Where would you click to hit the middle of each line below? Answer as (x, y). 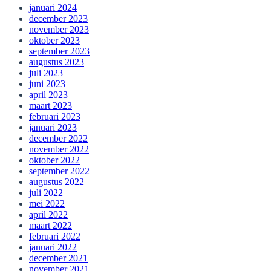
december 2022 (58, 139)
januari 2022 (53, 247)
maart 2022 (51, 226)
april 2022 (48, 215)
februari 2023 (55, 117)
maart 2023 (51, 106)
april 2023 (48, 95)
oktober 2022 (54, 160)
